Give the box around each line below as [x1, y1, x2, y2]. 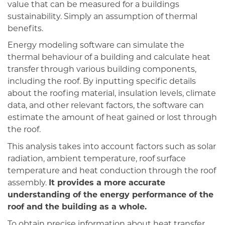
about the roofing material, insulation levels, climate [8, 90, 216, 98]
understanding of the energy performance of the [8, 191, 213, 199]
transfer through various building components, [8, 66, 196, 74]
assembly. [8, 179, 49, 187]
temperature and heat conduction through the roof [8, 167, 216, 175]
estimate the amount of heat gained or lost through [8, 114, 217, 123]
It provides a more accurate [49, 179, 165, 187]
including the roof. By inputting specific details [8, 78, 196, 86]
